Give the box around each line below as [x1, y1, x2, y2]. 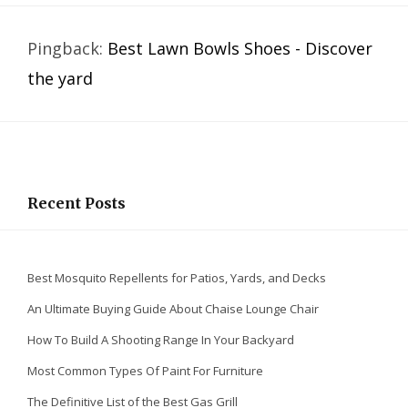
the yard [27, 67, 93, 90]
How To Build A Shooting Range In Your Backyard [27, 331, 294, 349]
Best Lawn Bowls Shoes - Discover [107, 37, 372, 60]
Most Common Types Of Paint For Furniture [27, 362, 263, 380]
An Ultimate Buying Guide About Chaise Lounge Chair [27, 301, 319, 318]
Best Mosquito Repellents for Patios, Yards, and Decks [27, 270, 326, 287]
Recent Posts [27, 194, 126, 213]
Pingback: [27, 37, 107, 60]
